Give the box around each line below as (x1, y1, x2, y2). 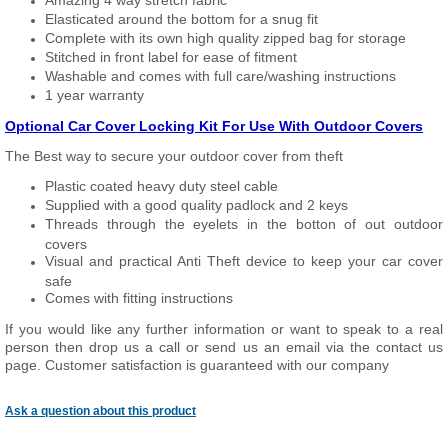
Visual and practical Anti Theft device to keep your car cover (45, 253, 443, 269)
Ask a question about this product (5, 404, 196, 418)
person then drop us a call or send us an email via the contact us (5, 339, 443, 355)
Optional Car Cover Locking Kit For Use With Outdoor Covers (5, 118, 423, 134)
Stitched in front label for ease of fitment (45, 49, 297, 65)
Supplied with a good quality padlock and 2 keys (45, 197, 348, 213)
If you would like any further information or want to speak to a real (5, 321, 443, 337)
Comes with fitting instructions (45, 290, 233, 306)
